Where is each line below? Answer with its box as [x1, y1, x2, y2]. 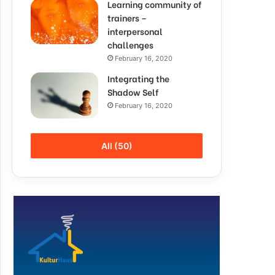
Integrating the [107, 72, 169, 85]
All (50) [101, 141, 133, 151]
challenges [107, 38, 153, 51]
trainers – [107, 11, 147, 24]
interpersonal [107, 25, 163, 37]
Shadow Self [107, 85, 158, 98]
